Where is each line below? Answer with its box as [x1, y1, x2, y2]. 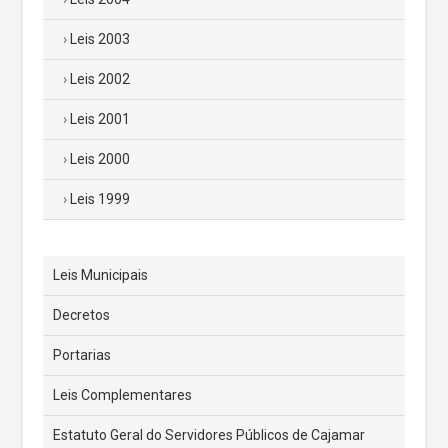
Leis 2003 [70, 30, 130, 47]
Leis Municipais [53, 266, 148, 283]
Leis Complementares [53, 386, 192, 403]
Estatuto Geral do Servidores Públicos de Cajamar [53, 426, 365, 443]
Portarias [53, 346, 111, 363]
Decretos [53, 306, 110, 323]
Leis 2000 [70, 150, 130, 167]
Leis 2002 [70, 70, 130, 87]
